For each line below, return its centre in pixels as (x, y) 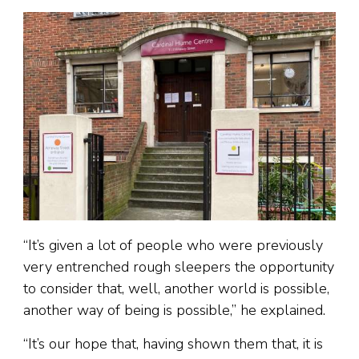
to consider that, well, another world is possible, (176, 289)
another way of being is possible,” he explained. (174, 311)
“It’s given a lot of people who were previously (173, 246)
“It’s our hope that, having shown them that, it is (173, 344)
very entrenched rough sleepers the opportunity (179, 267)
